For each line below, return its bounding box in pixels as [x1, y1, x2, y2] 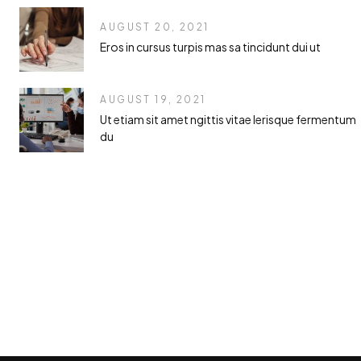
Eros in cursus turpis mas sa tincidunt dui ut [100, 39, 322, 55]
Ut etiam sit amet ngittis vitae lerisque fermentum [100, 111, 357, 127]
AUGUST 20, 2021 [100, 21, 210, 34]
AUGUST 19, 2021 [100, 93, 206, 106]
